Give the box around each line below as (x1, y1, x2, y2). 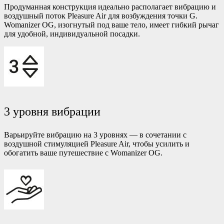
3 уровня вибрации (4, 104, 100, 118)
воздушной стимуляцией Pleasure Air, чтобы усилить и (4, 139, 189, 148)
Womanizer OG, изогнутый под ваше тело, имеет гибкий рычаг (4, 20, 219, 29)
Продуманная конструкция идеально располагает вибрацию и (4, 2, 216, 11)
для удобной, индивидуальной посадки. (4, 29, 140, 38)
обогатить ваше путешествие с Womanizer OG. (4, 148, 162, 157)
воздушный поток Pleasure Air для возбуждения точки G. (4, 11, 197, 20)
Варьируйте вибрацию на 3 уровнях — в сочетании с (4, 130, 186, 139)
